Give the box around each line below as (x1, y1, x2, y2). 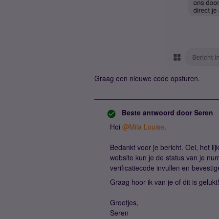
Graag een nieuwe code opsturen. (94, 73, 202, 83)
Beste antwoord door (122, 108, 192, 117)
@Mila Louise (122, 122, 164, 131)
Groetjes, (110, 197, 138, 207)
